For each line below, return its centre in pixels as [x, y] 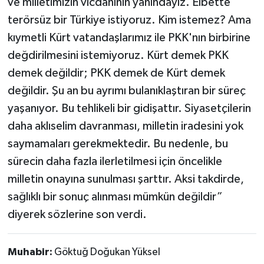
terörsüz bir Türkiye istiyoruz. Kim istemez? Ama [129, 20]
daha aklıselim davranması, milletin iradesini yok [125, 126]
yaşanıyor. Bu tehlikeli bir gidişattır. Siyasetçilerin [129, 109]
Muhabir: [31, 253]
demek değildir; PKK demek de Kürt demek [116, 73]
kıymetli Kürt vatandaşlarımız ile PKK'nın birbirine [129, 38]
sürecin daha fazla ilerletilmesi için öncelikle [115, 162]
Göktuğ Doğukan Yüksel [107, 253]
